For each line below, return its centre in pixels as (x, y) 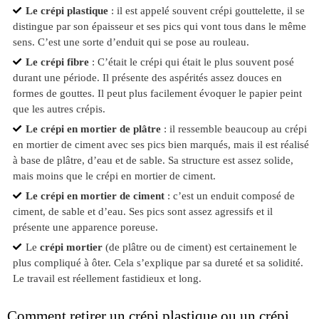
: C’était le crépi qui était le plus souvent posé (191, 62)
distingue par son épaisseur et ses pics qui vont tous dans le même (159, 26)
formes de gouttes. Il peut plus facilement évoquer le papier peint (157, 93)
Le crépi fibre (57, 62)
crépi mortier (71, 247)
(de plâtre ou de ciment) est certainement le (199, 247)
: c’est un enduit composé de (229, 196)
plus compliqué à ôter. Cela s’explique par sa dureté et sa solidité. (158, 263)
